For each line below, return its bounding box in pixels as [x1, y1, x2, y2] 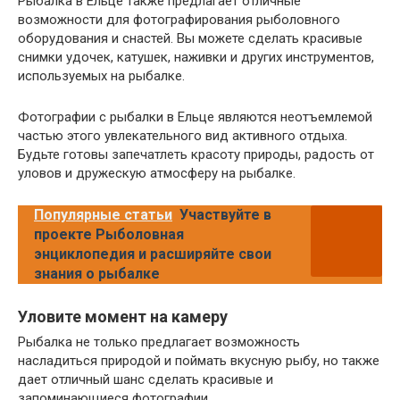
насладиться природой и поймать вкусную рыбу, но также [18, 352, 379, 369]
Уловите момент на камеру [18, 306, 228, 326]
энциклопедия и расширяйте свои [34, 245, 271, 262]
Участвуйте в [179, 205, 271, 223]
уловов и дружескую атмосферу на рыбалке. [18, 164, 296, 181]
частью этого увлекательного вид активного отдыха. [18, 127, 347, 144]
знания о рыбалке [34, 264, 160, 282]
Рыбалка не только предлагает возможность [18, 333, 300, 350]
